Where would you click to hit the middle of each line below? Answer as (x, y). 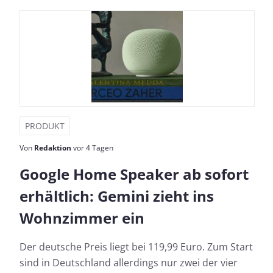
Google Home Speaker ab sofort (134, 174)
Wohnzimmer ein (82, 218)
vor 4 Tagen (92, 147)
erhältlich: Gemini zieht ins (117, 196)
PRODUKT (45, 126)
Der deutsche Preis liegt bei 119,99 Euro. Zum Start (136, 246)
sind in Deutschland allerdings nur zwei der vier (129, 262)
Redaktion (53, 147)
